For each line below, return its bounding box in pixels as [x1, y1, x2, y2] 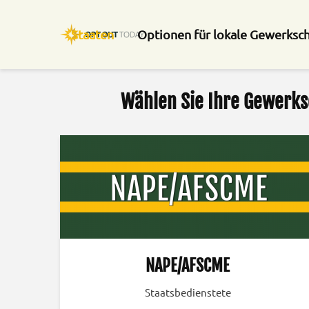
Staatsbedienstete [144, 286, 231, 299]
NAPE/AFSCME [146, 255, 230, 276]
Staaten [71, 27, 114, 41]
